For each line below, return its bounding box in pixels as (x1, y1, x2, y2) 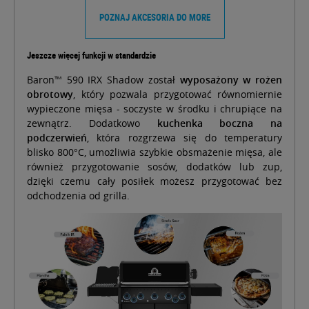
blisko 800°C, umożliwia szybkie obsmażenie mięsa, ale (27, 146, 282, 159)
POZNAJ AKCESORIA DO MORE (99, 11, 210, 24)
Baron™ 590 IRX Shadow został (27, 73, 180, 87)
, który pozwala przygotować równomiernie (73, 88, 282, 101)
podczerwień (27, 131, 87, 145)
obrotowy (27, 88, 73, 101)
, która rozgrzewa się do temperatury (87, 131, 282, 145)
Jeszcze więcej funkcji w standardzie (27, 49, 156, 62)
